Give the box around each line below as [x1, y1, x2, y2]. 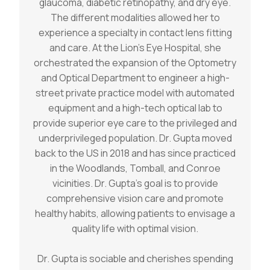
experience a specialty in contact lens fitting [38, 25, 232, 39]
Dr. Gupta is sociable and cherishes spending [37, 251, 233, 265]
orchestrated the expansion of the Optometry [34, 55, 236, 69]
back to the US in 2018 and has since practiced [34, 146, 236, 160]
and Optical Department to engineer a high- [40, 71, 230, 84]
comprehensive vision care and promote [46, 191, 224, 205]
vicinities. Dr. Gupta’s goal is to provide [52, 176, 218, 190]
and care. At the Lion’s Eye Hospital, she [49, 40, 221, 54]
